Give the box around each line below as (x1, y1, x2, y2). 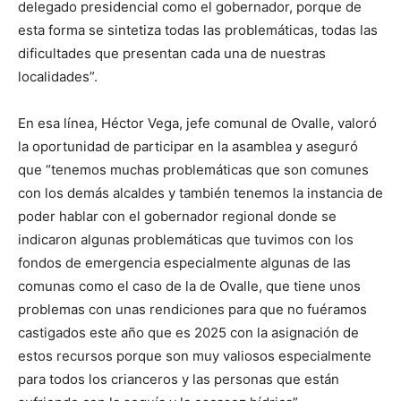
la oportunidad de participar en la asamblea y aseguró (18, 138, 358, 156)
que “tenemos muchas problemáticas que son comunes (18, 161, 369, 179)
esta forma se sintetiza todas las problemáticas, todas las (18, 21, 378, 39)
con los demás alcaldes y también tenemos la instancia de (18, 184, 383, 202)
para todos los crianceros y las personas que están (18, 371, 339, 388)
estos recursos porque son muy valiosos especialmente (18, 347, 371, 365)
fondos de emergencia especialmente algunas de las (18, 254, 351, 272)
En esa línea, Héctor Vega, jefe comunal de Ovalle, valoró (18, 115, 377, 132)
